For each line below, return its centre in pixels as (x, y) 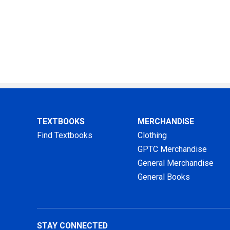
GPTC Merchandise (172, 149)
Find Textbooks (65, 136)
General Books (164, 177)
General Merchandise (176, 163)
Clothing (152, 136)
